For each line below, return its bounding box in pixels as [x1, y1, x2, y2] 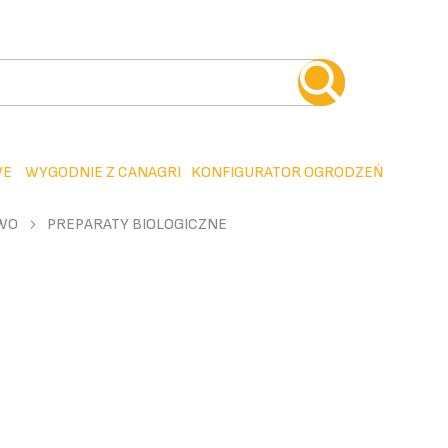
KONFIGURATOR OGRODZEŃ [191, 162, 384, 182]
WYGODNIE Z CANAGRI [25, 162, 181, 182]
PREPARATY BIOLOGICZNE [47, 215, 227, 234]
